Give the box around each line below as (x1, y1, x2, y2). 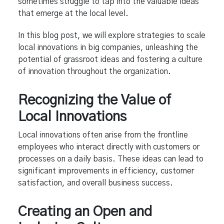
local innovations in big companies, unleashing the (18, 43, 198, 51)
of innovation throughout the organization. (18, 67, 171, 75)
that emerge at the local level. (18, 9, 128, 17)
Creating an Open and (18, 204, 152, 219)
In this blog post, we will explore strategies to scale (18, 31, 205, 39)
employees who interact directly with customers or (18, 142, 199, 151)
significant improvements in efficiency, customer (18, 166, 194, 175)
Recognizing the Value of (18, 93, 171, 107)
